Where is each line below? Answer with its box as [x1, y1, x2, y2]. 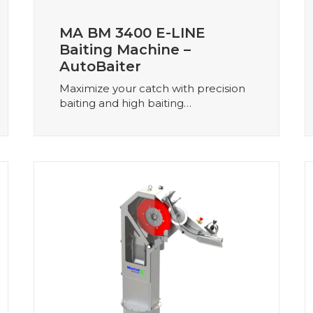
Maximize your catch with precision [59, 81, 245, 95]
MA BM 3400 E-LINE [59, 24, 205, 41]
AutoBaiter [59, 57, 141, 75]
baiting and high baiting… [59, 96, 191, 110]
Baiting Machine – [59, 41, 191, 58]
